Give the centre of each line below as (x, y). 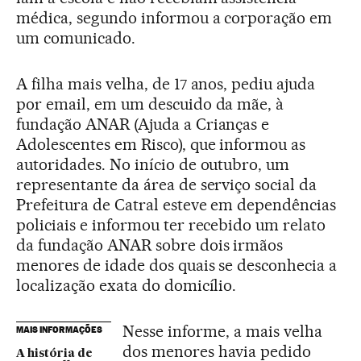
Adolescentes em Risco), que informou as (161, 144)
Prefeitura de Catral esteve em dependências (176, 204)
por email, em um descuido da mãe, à (150, 104)
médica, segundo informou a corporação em (174, 17)
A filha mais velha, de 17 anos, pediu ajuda (166, 83)
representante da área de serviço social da (167, 184)
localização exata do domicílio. (127, 285)
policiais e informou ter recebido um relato (171, 224)
